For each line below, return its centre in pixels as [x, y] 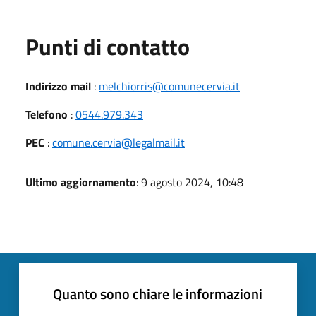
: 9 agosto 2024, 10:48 [190, 182]
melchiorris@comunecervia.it [169, 86]
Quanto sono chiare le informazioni [158, 293]
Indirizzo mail [58, 86]
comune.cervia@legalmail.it [119, 142]
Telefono [47, 114]
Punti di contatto [108, 46]
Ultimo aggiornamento [81, 182]
